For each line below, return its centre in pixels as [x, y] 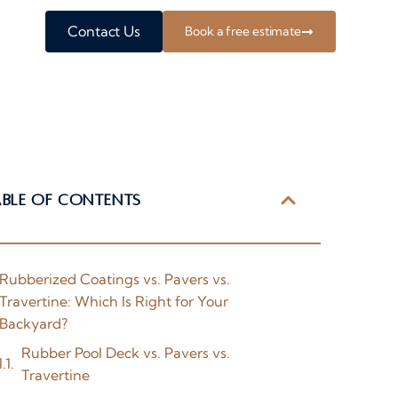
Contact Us [104, 32]
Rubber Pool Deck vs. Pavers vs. [125, 352]
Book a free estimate [243, 32]
